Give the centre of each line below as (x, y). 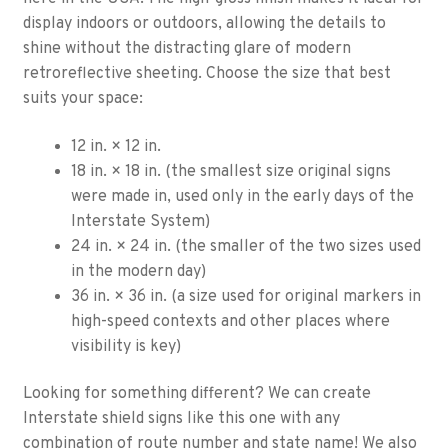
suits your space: (82, 98)
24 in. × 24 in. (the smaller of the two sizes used (245, 246)
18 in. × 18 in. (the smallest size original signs (230, 171)
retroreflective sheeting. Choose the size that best (206, 73)
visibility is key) (125, 346)
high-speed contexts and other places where (230, 321)
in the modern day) (138, 271)
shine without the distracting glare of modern (186, 48)
